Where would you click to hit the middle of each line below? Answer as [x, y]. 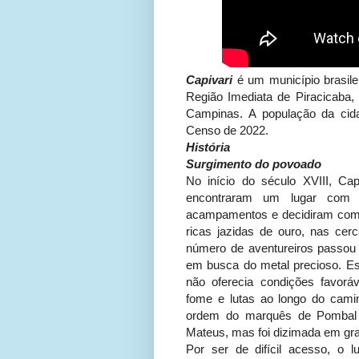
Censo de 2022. [227, 131]
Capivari [209, 80]
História [208, 147]
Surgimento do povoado [254, 164]
